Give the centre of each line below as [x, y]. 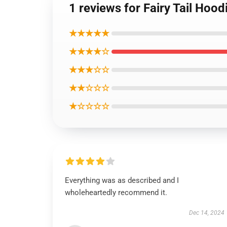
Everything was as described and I [122, 180]
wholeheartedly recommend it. [116, 193]
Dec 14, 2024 [206, 213]
